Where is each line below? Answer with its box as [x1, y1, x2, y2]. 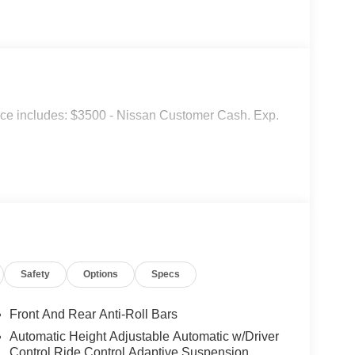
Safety [21, 269, 51, 281]
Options [83, 269, 119, 281]
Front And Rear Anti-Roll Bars [9, 307, 177, 322]
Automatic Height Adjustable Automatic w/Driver [9, 330, 279, 344]
